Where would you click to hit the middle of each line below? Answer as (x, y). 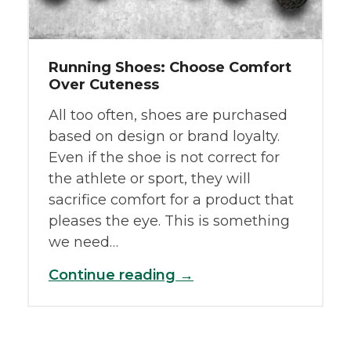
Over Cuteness (103, 84)
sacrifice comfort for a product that (171, 199)
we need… (83, 242)
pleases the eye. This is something (169, 221)
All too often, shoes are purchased (168, 115)
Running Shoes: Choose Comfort (170, 67)
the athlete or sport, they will (149, 178)
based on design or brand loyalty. (164, 136)
